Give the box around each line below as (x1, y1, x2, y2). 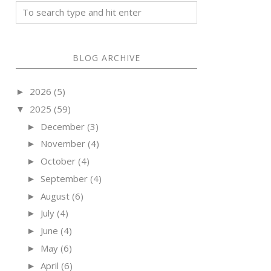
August (41, 189, 70, 202)
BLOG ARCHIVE (73, 52, 140, 64)
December (41, 120, 85, 132)
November (41, 137, 85, 150)
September (41, 172, 88, 184)
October (41, 155, 76, 167)
